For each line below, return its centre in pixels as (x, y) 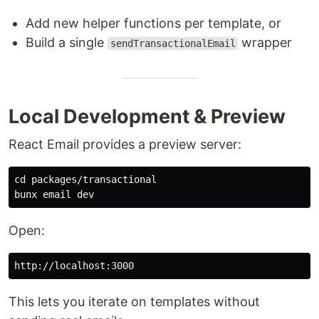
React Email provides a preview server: (125, 144)
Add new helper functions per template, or (153, 23)
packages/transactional (94, 179)
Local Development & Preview (147, 116)
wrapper (265, 42)
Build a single (67, 42)
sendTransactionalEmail (173, 43)
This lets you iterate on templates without (134, 302)
